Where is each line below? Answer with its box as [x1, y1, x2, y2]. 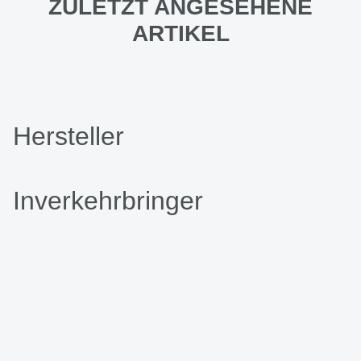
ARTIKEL [131, 21, 230, 46]
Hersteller [13, 121, 124, 151]
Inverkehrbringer [13, 185, 203, 215]
